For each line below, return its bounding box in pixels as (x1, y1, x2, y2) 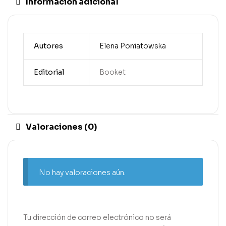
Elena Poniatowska (99, 41, 166, 50)
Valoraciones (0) (26, 121, 97, 132)
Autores (33, 41, 63, 50)
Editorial (33, 68, 64, 77)
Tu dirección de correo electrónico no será (23, 212, 171, 222)
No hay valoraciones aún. (39, 168, 126, 177)
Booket (99, 68, 126, 77)
